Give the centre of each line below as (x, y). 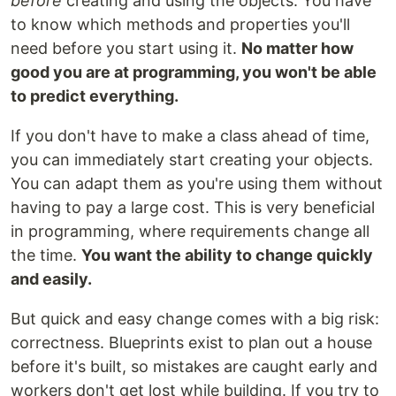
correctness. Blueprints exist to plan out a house (191, 343)
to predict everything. (95, 96)
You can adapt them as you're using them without (197, 183)
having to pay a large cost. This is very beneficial (193, 207)
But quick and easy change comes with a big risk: (195, 319)
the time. (46, 255)
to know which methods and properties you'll (180, 24)
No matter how (297, 48)
